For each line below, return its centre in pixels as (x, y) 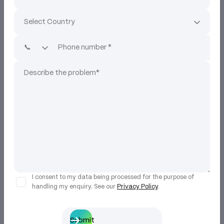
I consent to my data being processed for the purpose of (113, 177)
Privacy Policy (137, 187)
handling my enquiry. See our (74, 187)
